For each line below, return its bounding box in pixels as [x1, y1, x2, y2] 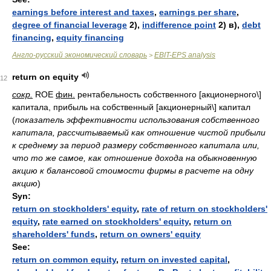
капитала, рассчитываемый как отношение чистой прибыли [12, 128, 266, 137]
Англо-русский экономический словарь [12, 51, 147, 59]
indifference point [142, 20, 216, 30]
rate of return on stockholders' [142, 204, 267, 214]
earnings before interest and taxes [12, 7, 154, 17]
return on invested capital [121, 255, 227, 264]
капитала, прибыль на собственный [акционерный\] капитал [12, 102, 250, 112]
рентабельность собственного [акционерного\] [75, 90, 261, 99]
